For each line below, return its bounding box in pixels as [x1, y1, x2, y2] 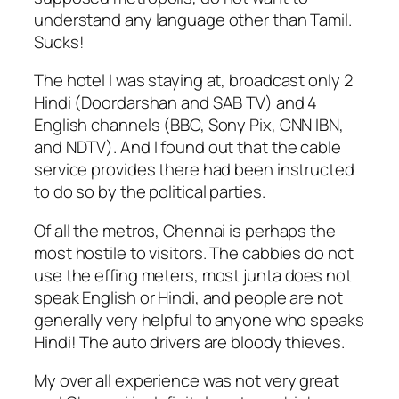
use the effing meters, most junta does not [34, 263, 352, 287]
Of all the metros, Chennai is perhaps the [34, 218, 336, 242]
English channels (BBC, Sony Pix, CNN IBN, [34, 113, 344, 137]
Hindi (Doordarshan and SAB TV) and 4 [34, 91, 318, 115]
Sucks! [34, 29, 85, 53]
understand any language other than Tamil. [34, 7, 352, 31]
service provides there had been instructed [34, 158, 354, 182]
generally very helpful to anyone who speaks [34, 307, 364, 331]
